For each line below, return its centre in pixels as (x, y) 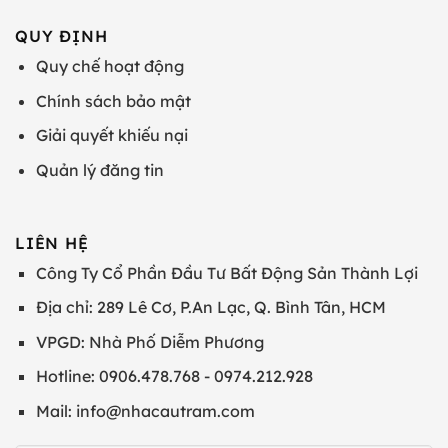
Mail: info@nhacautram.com (145, 410)
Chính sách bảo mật (113, 100)
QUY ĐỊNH (61, 36)
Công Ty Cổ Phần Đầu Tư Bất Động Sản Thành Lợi (226, 272)
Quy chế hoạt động (109, 66)
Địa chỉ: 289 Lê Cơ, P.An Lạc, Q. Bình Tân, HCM (210, 307)
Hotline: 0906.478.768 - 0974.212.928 (174, 376)
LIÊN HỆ (52, 242)
